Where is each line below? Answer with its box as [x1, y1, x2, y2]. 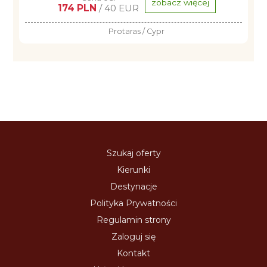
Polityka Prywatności [90, 198, 177, 209]
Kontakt [117, 248, 150, 259]
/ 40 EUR [96, 2, 139, 14]
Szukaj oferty [106, 148, 161, 159]
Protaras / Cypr [108, 27, 164, 36]
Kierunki [117, 164, 150, 175]
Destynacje [110, 181, 157, 192]
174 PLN [57, 2, 97, 14]
